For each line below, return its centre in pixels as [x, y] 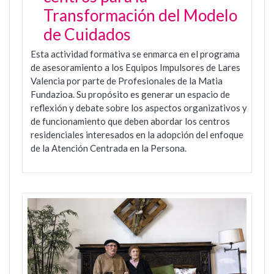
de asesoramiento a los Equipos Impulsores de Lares [135, 67]
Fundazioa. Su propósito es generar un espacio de [130, 94]
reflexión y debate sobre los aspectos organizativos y [139, 107]
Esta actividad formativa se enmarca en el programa [135, 54]
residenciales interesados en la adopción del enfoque [137, 134]
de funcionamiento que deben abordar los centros [130, 121]
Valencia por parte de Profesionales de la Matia [127, 80]
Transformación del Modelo [140, 15]
